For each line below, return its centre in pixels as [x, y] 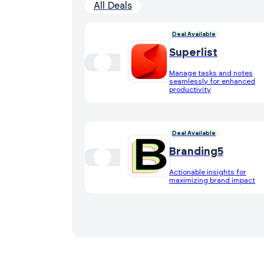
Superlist [193, 53]
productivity [190, 89]
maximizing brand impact [212, 180]
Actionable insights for [208, 172]
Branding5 [196, 152]
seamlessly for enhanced [212, 81]
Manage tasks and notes [211, 73]
